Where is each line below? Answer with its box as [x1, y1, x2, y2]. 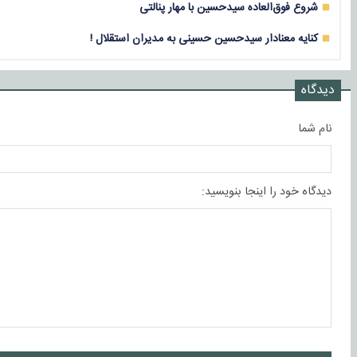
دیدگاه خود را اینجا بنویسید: [202, 182, 331, 202]
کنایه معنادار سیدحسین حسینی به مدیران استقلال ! [90, 29, 318, 48]
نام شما [298, 119, 331, 139]
